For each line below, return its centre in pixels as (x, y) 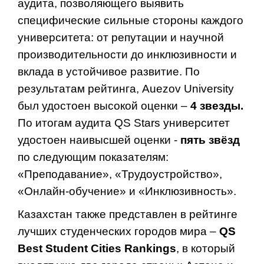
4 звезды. (217, 105)
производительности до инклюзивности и (127, 54)
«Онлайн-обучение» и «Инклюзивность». (128, 191)
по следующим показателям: (93, 157)
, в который (206, 248)
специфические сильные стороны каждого (131, 20)
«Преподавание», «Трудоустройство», (120, 174)
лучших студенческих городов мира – (118, 231)
